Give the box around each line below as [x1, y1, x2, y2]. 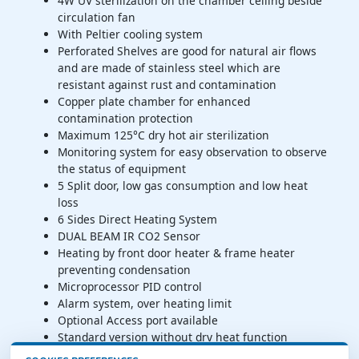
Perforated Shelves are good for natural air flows [58, 43, 317, 59]
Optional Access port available [58, 313, 218, 329]
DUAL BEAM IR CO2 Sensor [58, 228, 200, 244]
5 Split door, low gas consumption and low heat [58, 178, 308, 194]
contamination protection [58, 111, 193, 127]
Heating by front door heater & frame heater [58, 245, 295, 261]
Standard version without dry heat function [58, 329, 288, 345]
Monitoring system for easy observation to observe [58, 144, 327, 160]
